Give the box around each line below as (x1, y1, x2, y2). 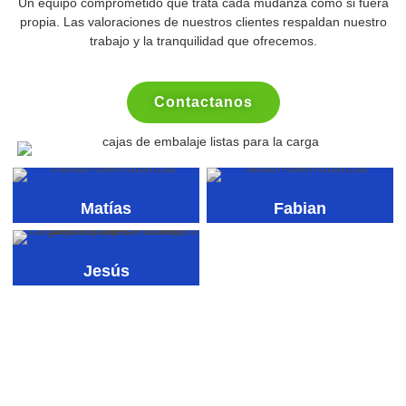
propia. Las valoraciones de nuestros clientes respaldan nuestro (19, 14, 387, 29)
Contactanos (153, 94, 253, 111)
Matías (81, 198, 131, 217)
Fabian (274, 198, 326, 217)
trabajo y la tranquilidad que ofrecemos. (89, 33, 317, 48)
